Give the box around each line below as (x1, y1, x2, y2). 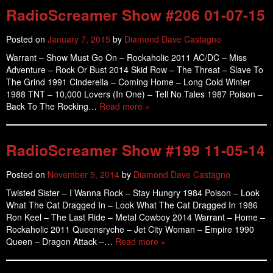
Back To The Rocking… (6, 100, 99, 112)
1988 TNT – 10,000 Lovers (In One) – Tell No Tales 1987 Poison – (6, 88, 263, 100)
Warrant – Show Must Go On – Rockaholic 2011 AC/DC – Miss (6, 51, 247, 63)
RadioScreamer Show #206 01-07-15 (6, 4, 265, 26)
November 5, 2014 (48, 168, 119, 180)
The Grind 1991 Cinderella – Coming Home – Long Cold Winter (6, 76, 250, 88)
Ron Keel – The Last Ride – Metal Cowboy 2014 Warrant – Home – (6, 211, 265, 223)
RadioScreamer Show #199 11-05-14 (6, 139, 265, 161)
